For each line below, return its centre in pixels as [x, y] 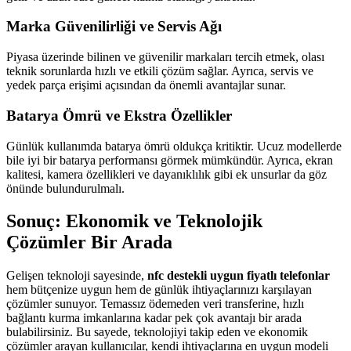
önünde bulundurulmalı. [65, 188]
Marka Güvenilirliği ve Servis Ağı [114, 27]
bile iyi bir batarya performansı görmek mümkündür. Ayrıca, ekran [170, 160]
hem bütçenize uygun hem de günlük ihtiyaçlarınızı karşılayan [159, 290]
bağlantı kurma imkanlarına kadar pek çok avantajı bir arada [154, 318]
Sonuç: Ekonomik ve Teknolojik [134, 221]
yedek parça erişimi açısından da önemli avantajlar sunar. [146, 85]
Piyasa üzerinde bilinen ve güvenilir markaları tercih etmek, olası [165, 57]
